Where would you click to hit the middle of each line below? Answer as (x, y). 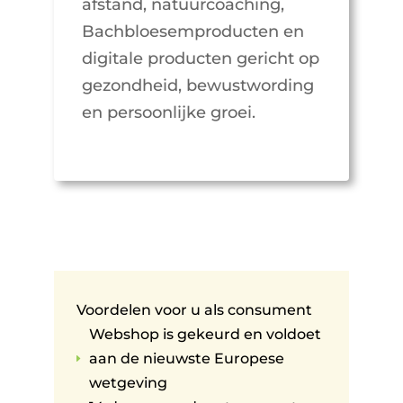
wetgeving (128, 383)
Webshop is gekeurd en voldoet (205, 335)
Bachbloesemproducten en (193, 32)
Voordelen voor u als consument (194, 310)
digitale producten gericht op (200, 59)
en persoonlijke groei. (168, 113)
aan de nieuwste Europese (186, 359)
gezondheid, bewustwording (197, 86)
